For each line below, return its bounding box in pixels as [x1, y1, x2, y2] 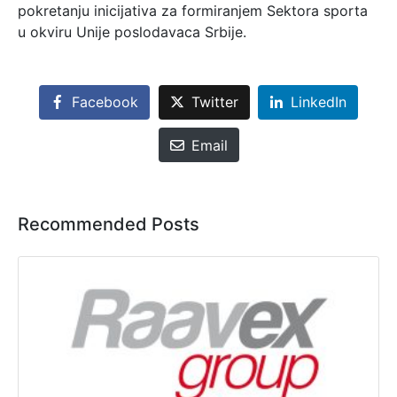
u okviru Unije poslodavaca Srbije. [18, 22, 246, 41]
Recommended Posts [18, 213, 199, 235]
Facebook [71, 93, 138, 112]
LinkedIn [291, 93, 347, 112]
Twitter [191, 93, 238, 112]
